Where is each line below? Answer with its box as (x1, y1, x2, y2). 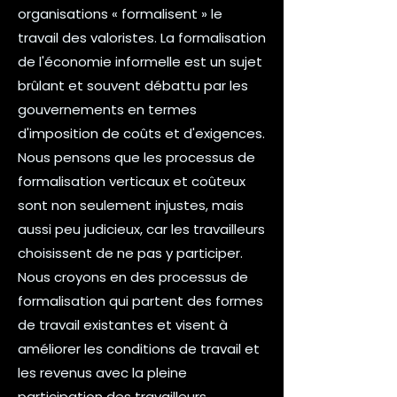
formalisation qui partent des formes (18, 292, 263, 310)
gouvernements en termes (18, 100, 197, 119)
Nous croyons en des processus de (18, 268, 248, 286)
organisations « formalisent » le (18, 4, 222, 23)
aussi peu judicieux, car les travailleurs (18, 220, 265, 238)
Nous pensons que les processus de (18, 148, 255, 167)
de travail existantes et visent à (18, 315, 228, 334)
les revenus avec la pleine (18, 363, 187, 382)
